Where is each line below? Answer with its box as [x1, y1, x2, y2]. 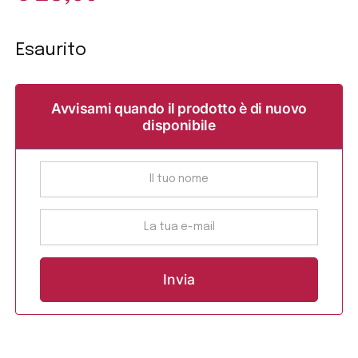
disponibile [142, 116, 216, 133]
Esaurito [15, 42, 87, 60]
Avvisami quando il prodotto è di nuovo [51, 99, 307, 117]
